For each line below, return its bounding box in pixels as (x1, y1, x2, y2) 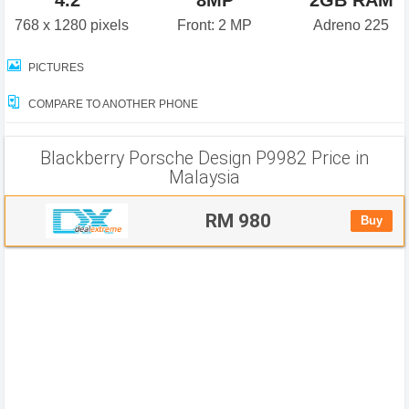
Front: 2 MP (177, 17, 253, 33)
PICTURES (26, 61, 84, 74)
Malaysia (169, 167, 240, 188)
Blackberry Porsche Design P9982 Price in (40, 148, 369, 169)
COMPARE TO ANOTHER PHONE (26, 98, 198, 110)
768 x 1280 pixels (15, 17, 130, 33)
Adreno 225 (313, 17, 390, 33)
